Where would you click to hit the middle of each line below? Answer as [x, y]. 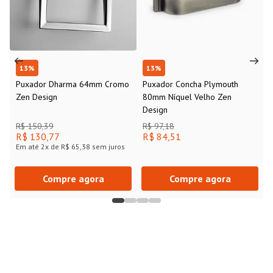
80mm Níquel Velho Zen [187, 97]
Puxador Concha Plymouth [190, 84]
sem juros [108, 147]
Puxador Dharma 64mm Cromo [73, 84]
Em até [28, 147]
